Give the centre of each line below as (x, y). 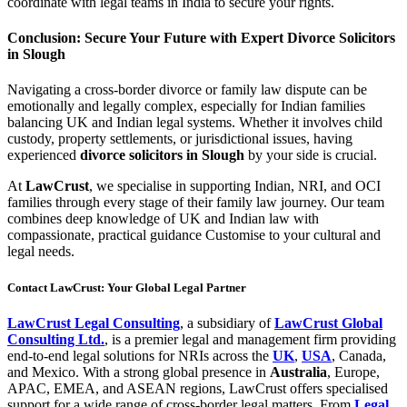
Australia (298, 372)
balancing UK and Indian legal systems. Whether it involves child (195, 123)
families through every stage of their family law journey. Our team (196, 203)
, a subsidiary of (227, 323)
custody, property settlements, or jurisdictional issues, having (180, 139)
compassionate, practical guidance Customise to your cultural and (194, 235)
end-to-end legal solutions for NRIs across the (140, 355)
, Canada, (359, 355)
